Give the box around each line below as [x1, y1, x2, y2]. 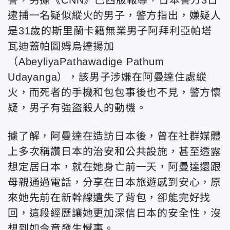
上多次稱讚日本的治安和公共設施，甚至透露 [8, 145, 221, 157]
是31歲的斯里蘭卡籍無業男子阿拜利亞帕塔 [8, 25, 212, 36]
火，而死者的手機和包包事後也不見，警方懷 [8, 86, 221, 98]
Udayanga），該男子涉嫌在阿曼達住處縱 [8, 71, 207, 83]
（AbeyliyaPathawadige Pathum [8, 55, 164, 67]
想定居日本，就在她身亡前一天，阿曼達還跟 [8, 161, 221, 172]
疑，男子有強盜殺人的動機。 [8, 102, 147, 113]
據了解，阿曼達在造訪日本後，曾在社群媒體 [8, 130, 221, 142]
